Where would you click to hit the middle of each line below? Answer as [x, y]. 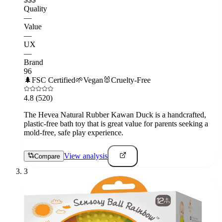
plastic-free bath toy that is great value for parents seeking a [116, 124]
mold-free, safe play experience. [74, 133]
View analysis [86, 156]
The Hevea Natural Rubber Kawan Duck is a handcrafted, [115, 115]
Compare [47, 157]
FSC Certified [54, 80]
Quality [35, 9]
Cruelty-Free [131, 80]
